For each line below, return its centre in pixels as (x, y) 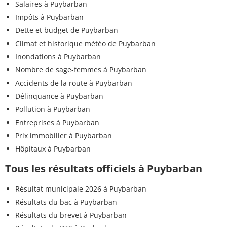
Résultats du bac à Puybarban (66, 202)
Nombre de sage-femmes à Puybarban (81, 69)
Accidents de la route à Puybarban (74, 83)
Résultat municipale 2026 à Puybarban (81, 188)
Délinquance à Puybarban (59, 96)
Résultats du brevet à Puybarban (71, 215)
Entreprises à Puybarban (57, 122)
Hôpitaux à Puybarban (53, 148)
